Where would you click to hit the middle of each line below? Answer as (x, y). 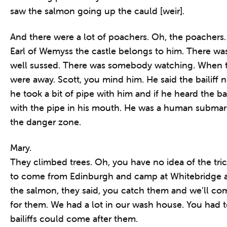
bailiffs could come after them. (74, 219)
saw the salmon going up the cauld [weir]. (97, 11)
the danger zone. (46, 122)
